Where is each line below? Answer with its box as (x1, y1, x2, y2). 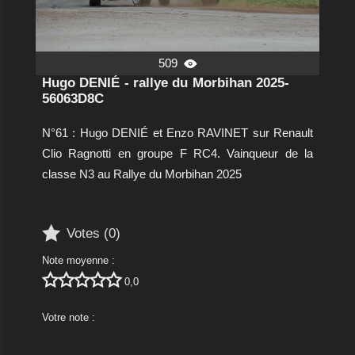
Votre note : (41, 311, 95, 324)
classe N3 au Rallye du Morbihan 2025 (41, 167, 242, 181)
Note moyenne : (41, 254, 115, 267)
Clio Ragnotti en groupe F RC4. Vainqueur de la (41, 147, 314, 161)
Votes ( (66, 225, 109, 241)
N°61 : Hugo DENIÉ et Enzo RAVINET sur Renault (41, 126, 314, 140)
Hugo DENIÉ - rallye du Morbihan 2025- (41, 75, 290, 91)
